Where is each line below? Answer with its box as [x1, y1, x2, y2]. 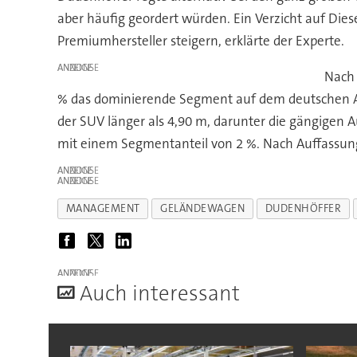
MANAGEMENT [65, 201, 140, 215]
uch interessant [92, 280, 240, 308]
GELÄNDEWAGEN [159, 201, 245, 215]
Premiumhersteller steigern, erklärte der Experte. [57, 31, 344, 49]
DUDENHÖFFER [265, 201, 342, 215]
